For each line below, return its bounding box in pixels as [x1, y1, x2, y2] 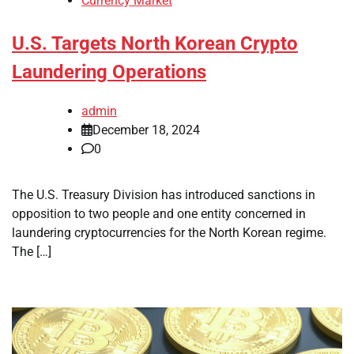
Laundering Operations [12, 61, 206, 84]
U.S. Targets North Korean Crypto [12, 32, 298, 55]
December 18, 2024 [92, 122, 200, 137]
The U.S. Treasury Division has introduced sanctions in [12, 186, 315, 202]
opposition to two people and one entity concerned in [12, 205, 306, 221]
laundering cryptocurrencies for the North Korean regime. [12, 224, 326, 240]
